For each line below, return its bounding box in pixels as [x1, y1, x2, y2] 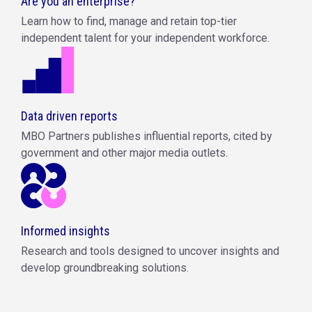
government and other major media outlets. [21, 146, 228, 160]
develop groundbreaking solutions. [21, 261, 189, 275]
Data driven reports [21, 109, 118, 124]
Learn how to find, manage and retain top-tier [21, 15, 237, 29]
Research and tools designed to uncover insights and [21, 244, 279, 258]
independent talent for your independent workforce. [21, 31, 270, 45]
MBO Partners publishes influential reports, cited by [21, 130, 272, 143]
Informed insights [21, 224, 110, 239]
